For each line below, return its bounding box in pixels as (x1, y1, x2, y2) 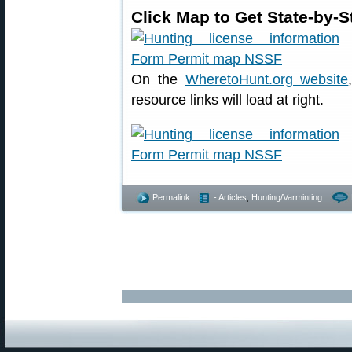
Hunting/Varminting (251, 192, 322, 202)
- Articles (214, 192, 247, 202)
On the (131, 71, 185, 87)
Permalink (152, 192, 190, 202)
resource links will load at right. (131, 92, 324, 108)
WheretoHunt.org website (185, 71, 349, 87)
